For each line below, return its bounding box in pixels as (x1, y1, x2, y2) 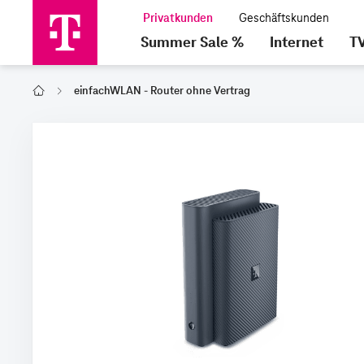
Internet (269, 32, 323, 51)
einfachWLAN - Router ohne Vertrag (74, 84, 250, 97)
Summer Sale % (140, 32, 244, 51)
